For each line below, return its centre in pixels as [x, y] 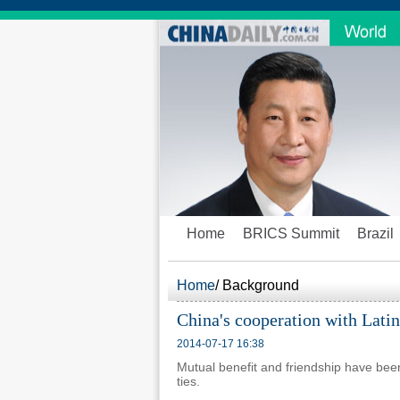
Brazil [375, 233]
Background [261, 285]
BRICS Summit [291, 233]
